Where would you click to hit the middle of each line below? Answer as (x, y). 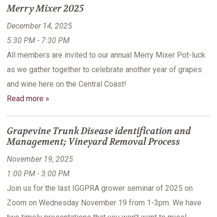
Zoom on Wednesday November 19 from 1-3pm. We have (104, 203)
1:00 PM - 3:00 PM (38, 174)
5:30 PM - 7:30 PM (38, 41)
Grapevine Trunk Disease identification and (99, 132)
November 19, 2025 (40, 159)
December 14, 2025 (39, 26)
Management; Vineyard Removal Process (93, 142)
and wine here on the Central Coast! (67, 84)
